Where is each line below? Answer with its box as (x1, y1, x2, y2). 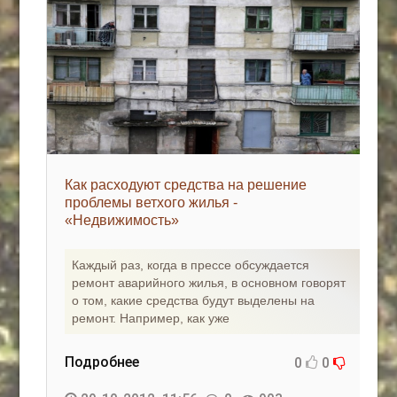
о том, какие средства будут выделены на (72, 293, 315, 307)
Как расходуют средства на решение (65, 177, 307, 192)
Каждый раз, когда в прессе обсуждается (72, 258, 310, 272)
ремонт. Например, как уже (72, 311, 230, 325)
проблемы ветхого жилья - (65, 195, 238, 210)
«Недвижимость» (65, 213, 180, 228)
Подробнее (65, 354, 140, 370)
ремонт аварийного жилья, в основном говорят (72, 276, 346, 290)
